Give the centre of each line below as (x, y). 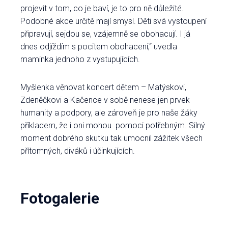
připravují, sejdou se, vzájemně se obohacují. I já (105, 34)
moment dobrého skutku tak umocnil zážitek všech (111, 138)
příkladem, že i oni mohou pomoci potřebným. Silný (113, 125)
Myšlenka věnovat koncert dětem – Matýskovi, (103, 87)
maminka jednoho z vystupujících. (80, 59)
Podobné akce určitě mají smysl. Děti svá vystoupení (113, 21)
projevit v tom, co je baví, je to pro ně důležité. (102, 8)
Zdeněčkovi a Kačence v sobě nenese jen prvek (105, 100)
